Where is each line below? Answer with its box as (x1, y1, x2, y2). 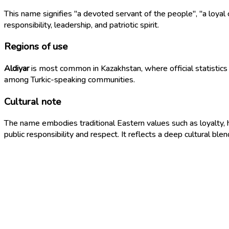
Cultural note (4, 95, 61, 108)
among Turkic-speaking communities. (4, 74, 135, 85)
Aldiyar (4, 63, 29, 74)
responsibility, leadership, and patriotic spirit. (4, 19, 159, 31)
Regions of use (4, 40, 67, 54)
